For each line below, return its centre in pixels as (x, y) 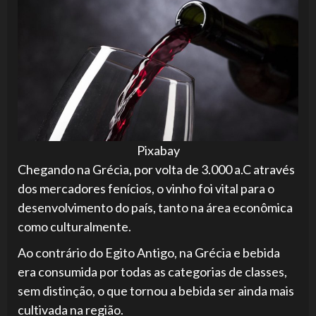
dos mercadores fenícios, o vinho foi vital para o (146, 188)
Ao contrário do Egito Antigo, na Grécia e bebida (149, 252)
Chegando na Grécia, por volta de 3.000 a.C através (156, 169)
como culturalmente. (74, 226)
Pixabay (158, 150)
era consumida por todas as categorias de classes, (152, 271)
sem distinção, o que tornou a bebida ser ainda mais (156, 290)
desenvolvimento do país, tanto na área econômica (155, 207)
